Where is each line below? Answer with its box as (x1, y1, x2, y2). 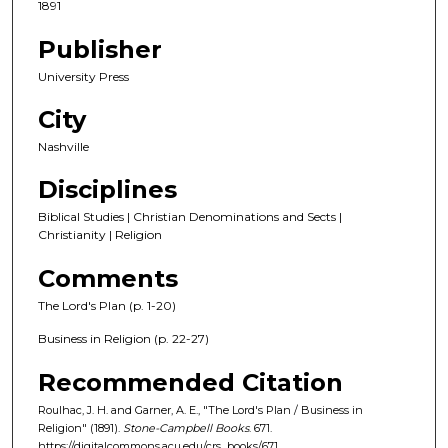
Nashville (38, 139, 89, 155)
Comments (38, 263, 178, 293)
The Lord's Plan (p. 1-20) (38, 297, 176, 313)
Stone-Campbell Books (123, 420, 249, 435)
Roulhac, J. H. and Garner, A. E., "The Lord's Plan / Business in (38, 402, 363, 417)
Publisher (38, 34, 162, 64)
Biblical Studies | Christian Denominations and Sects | (38, 209, 342, 225)
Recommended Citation (38, 367, 343, 397)
